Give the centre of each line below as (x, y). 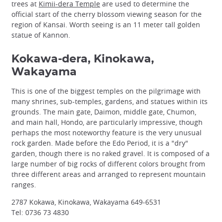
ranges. (24, 185)
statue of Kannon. (41, 35)
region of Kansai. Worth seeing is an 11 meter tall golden (106, 25)
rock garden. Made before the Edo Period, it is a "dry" (100, 143)
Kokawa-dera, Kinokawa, (83, 59)
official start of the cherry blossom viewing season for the (107, 14)
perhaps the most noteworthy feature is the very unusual (107, 133)
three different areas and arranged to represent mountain (109, 174)
